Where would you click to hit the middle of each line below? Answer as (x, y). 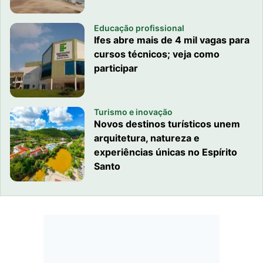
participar (116, 68)
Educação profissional (139, 28)
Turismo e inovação (134, 112)
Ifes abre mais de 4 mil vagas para (172, 40)
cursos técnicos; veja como (157, 54)
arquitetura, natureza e (147, 138)
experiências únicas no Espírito (166, 152)
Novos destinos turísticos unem (167, 124)
